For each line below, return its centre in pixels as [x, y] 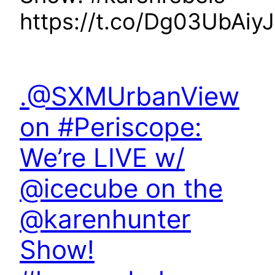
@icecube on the [121, 188]
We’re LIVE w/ [102, 158]
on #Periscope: [111, 127]
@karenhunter [105, 219]
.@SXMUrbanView [130, 96]
